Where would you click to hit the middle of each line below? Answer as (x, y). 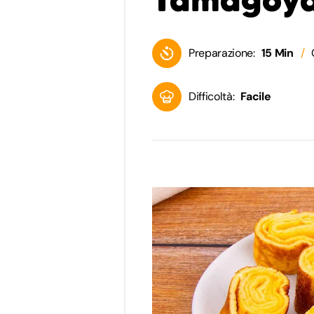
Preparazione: (222, 53)
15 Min (277, 53)
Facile (256, 96)
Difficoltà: (212, 96)
